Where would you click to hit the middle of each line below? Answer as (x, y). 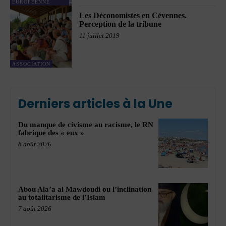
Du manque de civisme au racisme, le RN (86, 124)
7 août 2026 (35, 208)
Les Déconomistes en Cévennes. (133, 16)
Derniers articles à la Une (95, 103)
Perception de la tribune (121, 24)
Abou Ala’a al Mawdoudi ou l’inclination (85, 189)
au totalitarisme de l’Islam (62, 197)
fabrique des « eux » (51, 132)
